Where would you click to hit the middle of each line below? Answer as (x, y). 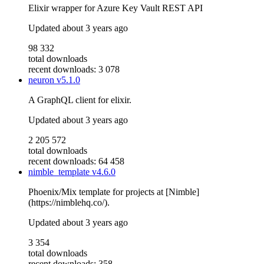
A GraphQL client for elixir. (80, 100)
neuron (42, 80)
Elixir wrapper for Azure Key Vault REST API (115, 8)
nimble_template (60, 172)
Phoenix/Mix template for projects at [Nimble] (114, 192)
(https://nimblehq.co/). (69, 203)
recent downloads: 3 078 (74, 70)
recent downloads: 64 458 (76, 161)
